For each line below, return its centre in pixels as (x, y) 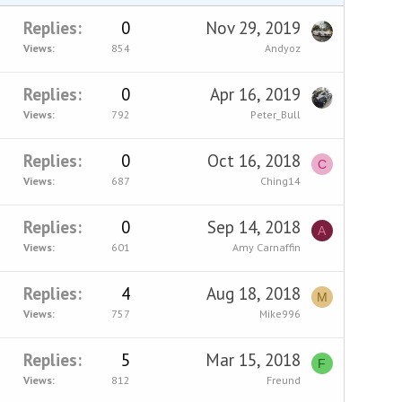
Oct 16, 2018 (253, 160)
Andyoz (282, 48)
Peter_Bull (275, 114)
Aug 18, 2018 (253, 293)
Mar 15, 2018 (253, 359)
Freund (283, 380)
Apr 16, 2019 (255, 94)
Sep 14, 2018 (253, 227)
